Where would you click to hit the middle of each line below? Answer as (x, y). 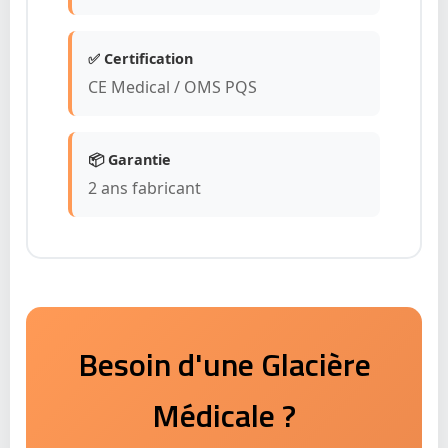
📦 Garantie (129, 159)
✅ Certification (140, 58)
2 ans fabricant (144, 187)
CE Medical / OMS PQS (172, 86)
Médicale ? (224, 414)
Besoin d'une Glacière (224, 363)
